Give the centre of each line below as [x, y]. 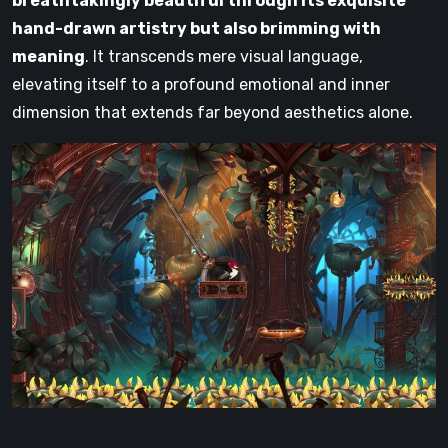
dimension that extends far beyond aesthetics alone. [212, 113]
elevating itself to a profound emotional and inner [201, 85]
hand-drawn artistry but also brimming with [196, 29]
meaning [48, 57]
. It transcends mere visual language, [224, 57]
